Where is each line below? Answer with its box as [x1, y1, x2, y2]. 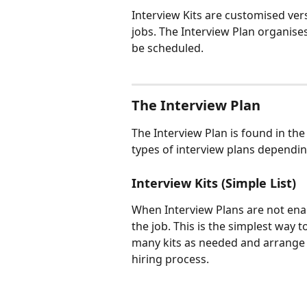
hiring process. [132, 251, 209, 267]
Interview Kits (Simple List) [132, 174, 296, 191]
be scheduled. [132, 40, 204, 56]
